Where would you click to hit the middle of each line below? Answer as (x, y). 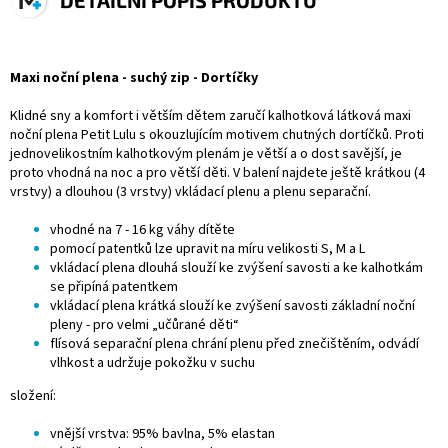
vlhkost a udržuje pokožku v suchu (152, 363)
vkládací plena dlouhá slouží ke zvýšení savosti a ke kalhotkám (236, 268)
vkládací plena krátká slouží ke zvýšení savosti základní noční (232, 306)
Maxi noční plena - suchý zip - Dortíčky (134, 78)
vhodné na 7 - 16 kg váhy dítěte (142, 230)
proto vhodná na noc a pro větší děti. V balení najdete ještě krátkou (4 (217, 173)
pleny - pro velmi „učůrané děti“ (144, 325)
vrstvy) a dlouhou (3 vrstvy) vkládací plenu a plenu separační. (190, 192)
